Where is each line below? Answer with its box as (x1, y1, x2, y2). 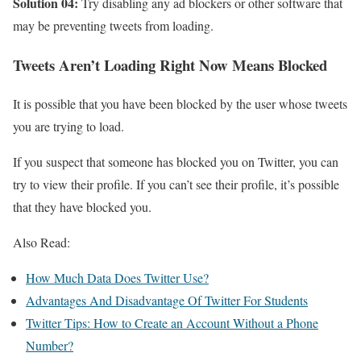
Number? (26, 337, 73, 355)
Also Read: (13, 234, 70, 251)
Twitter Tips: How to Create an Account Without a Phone (26, 314, 318, 332)
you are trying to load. (13, 118, 124, 135)
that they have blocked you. (13, 198, 151, 216)
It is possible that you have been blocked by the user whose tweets (13, 95, 347, 113)
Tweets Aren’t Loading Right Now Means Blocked (13, 53, 327, 76)
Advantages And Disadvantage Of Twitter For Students (26, 292, 308, 309)
